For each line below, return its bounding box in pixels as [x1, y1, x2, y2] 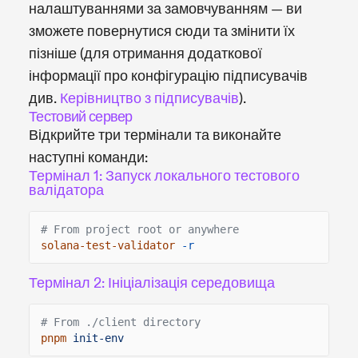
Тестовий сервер [29, 107, 133, 126]
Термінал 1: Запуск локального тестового [29, 166, 300, 185]
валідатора [29, 181, 104, 200]
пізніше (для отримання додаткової [29, 44, 262, 63]
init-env [73, 331, 124, 344]
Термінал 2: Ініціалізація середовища [29, 273, 275, 292]
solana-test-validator [41, 238, 175, 252]
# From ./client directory [41, 315, 201, 328]
